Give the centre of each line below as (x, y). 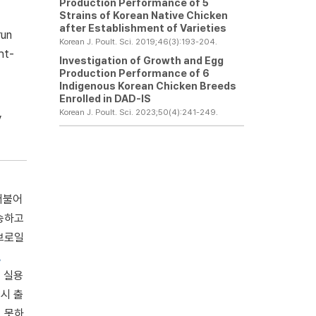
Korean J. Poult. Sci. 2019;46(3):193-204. (138, 42)
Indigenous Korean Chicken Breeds (147, 86)
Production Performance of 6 (134, 73)
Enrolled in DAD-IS (105, 98)
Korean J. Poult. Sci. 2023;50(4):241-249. (138, 112)
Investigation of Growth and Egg (141, 60)
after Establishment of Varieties (142, 28)
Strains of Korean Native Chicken (143, 15)
